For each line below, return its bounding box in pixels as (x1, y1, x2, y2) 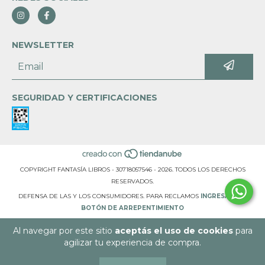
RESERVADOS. (111, 177, 154, 185)
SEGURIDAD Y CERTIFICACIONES (12, 92, 157, 104)
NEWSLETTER (12, 40, 74, 51)
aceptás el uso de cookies (114, 225, 233, 236)
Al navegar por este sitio (12, 225, 115, 236)
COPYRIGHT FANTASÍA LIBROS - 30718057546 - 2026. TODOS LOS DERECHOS (20, 165, 245, 173)
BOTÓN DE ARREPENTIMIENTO (81, 203, 184, 212)
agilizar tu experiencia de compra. (64, 237, 201, 248)
